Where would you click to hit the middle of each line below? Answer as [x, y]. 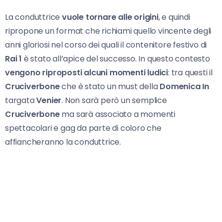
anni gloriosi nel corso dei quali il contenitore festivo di [106, 45]
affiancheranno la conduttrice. [63, 142]
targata [21, 100]
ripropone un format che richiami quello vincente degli [108, 31]
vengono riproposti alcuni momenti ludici [86, 72]
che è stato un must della [110, 86]
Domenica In [185, 86]
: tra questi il [191, 72]
